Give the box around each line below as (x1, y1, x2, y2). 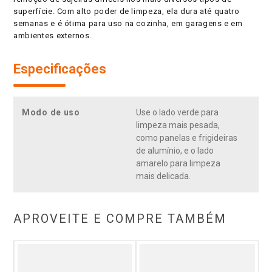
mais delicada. (136, 171, 191, 182)
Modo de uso (22, 107, 80, 118)
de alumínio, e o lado (136, 146, 214, 156)
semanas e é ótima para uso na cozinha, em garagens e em (13, 19, 243, 29)
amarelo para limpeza (136, 158, 220, 169)
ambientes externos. (13, 31, 92, 41)
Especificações (13, 61, 106, 77)
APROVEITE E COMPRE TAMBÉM (13, 211, 227, 226)
